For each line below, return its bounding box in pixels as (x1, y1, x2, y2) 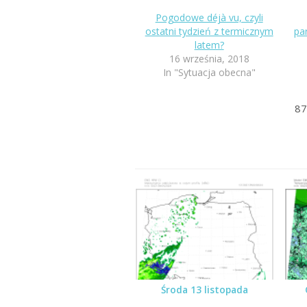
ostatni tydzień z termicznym (145, 25, 273, 38)
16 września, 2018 (169, 52, 249, 66)
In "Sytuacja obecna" (162, 66, 256, 79)
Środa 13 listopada (161, 283, 249, 296)
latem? (194, 38, 224, 52)
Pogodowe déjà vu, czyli (155, 11, 263, 25)
